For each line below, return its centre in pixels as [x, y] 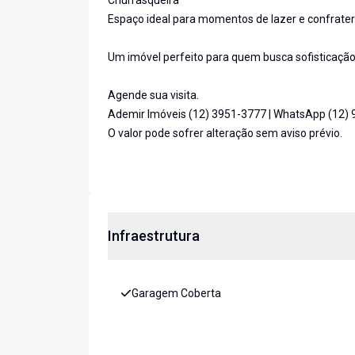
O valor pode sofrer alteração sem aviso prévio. [225, 134]
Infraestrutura [154, 236]
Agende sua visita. [153, 95]
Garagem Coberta [176, 294]
